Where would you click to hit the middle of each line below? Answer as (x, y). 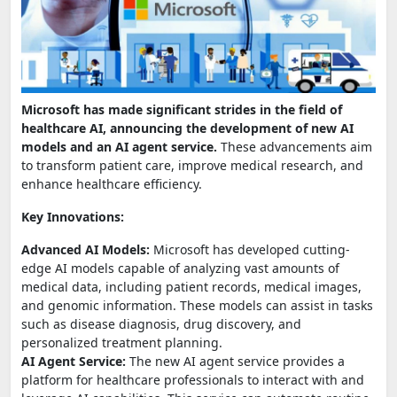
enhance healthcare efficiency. (112, 183)
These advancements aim (295, 146)
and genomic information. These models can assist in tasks (197, 305)
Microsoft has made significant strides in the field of (182, 109)
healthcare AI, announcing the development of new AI (187, 128)
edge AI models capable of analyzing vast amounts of (180, 268)
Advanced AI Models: (86, 249)
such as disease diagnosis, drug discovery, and (161, 323)
